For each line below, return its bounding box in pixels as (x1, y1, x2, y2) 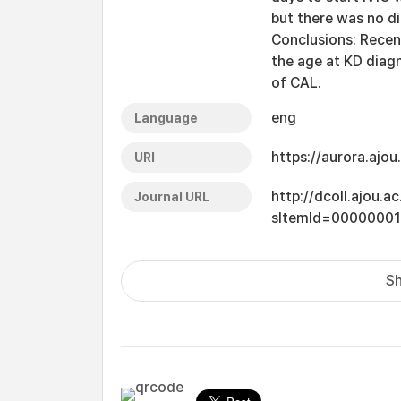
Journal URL (134, 190, 209, 204)
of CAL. (271, 74, 321, 91)
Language (134, 111, 198, 125)
